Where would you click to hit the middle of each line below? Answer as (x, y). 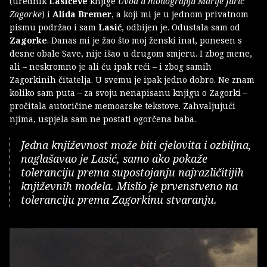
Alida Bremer (82, 14)
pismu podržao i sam (54, 27)
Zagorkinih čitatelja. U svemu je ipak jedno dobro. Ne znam (132, 79)
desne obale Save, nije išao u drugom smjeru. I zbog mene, (131, 53)
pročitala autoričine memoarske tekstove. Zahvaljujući (122, 105)
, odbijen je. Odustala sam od (181, 27)
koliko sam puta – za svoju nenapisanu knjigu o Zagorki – (128, 92)
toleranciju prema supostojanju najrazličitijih (132, 172)
